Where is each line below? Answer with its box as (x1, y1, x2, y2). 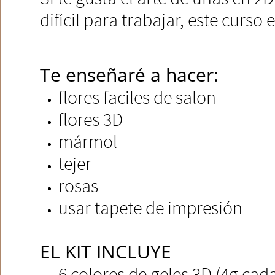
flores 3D (58, 107, 123, 131)
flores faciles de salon (58, 85, 216, 109)
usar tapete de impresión (58, 196, 242, 219)
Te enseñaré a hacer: (40, 62, 219, 87)
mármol (58, 130, 117, 153)
